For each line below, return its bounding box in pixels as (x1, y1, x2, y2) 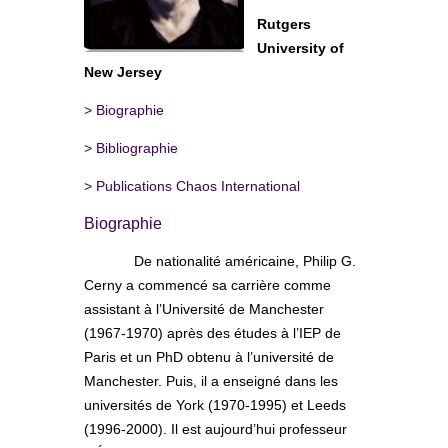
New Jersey (84, 63, 162, 80)
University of (257, 39, 344, 56)
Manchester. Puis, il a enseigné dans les (84, 372, 338, 389)
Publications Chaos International (96, 177, 300, 194)
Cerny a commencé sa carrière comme (84, 276, 331, 293)
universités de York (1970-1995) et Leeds (84, 396, 346, 413)
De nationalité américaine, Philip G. (134, 252, 356, 269)
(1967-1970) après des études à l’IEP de (84, 324, 341, 341)
